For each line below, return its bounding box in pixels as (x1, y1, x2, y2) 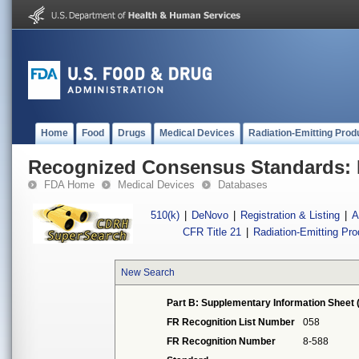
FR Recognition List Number (167, 317, 296, 328)
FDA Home (44, 179, 95, 191)
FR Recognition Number (167, 336, 276, 347)
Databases (218, 179, 268, 191)
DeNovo (192, 209, 228, 221)
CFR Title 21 (183, 226, 242, 238)
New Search (121, 267, 175, 278)
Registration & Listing (240, 209, 340, 221)
